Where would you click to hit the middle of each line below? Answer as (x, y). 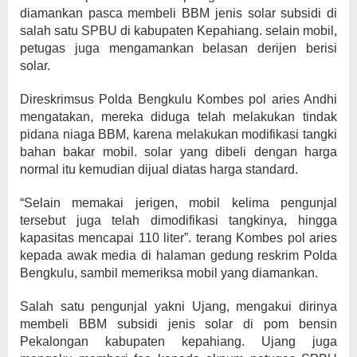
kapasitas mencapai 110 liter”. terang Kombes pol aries (178, 238)
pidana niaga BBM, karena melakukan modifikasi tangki (178, 134)
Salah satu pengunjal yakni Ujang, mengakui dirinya (178, 306)
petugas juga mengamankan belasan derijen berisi (178, 48)
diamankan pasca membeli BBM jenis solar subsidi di (178, 13)
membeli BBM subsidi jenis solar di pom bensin (178, 324)
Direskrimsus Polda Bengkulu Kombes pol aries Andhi (178, 99)
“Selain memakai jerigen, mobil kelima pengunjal (178, 203)
